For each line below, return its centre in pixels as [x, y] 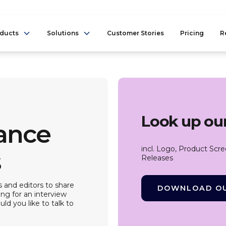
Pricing [192, 33]
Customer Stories [135, 33]
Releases [157, 158]
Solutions [63, 33]
